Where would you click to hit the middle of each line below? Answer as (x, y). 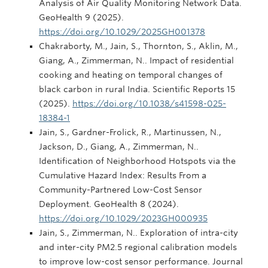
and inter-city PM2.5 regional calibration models (138, 247)
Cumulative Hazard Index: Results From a (123, 175)
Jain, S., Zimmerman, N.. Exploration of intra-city (138, 232)
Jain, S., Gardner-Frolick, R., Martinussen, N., (130, 132)
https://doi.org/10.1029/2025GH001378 (122, 31)
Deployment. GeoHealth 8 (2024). (109, 204)
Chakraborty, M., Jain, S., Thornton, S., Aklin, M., (138, 46)
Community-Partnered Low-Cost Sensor (121, 189)
